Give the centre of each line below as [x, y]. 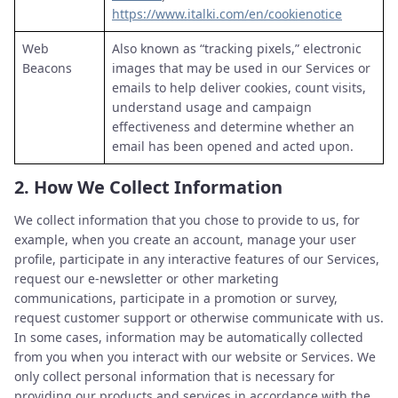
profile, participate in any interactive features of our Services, [197, 259]
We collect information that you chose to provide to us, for [187, 220]
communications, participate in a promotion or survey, [176, 298]
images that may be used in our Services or [241, 68]
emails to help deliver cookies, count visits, [239, 88]
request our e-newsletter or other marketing [147, 279]
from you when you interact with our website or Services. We [195, 357]
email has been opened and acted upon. [233, 146]
